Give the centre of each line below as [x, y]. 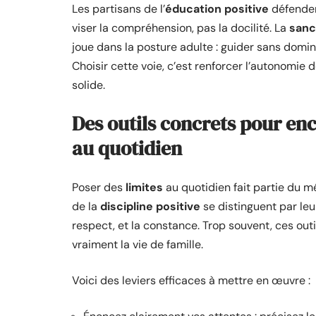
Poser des [99, 187]
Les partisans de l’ [119, 9]
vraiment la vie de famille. [138, 244]
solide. [89, 85]
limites [144, 187]
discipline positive [150, 206]
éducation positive [217, 9]
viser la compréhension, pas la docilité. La [181, 28]
